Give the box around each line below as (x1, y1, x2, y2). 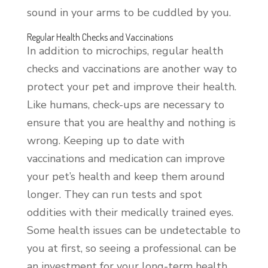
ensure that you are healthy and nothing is (26, 115, 236, 130)
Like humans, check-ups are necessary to (26, 97, 224, 112)
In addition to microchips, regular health (26, 43, 223, 58)
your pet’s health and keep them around (26, 169, 225, 184)
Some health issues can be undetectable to (26, 223, 240, 237)
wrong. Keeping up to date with (26, 133, 184, 148)
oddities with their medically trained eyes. (26, 205, 233, 220)
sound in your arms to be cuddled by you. (26, 5, 237, 20)
